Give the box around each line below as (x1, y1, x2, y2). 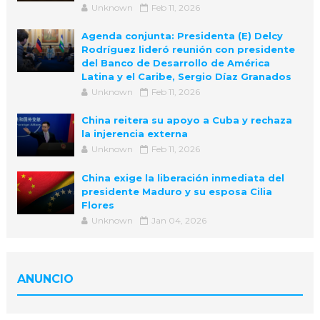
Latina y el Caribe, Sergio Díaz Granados (81, 71, 291, 83)
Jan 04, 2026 (151, 215, 206, 226)
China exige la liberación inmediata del (81, 172, 284, 184)
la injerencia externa (81, 128, 188, 140)
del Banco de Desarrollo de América (81, 57, 270, 69)
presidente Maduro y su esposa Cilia (81, 186, 272, 198)
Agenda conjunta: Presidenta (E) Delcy (81, 30, 283, 42)
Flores (81, 199, 114, 211)
